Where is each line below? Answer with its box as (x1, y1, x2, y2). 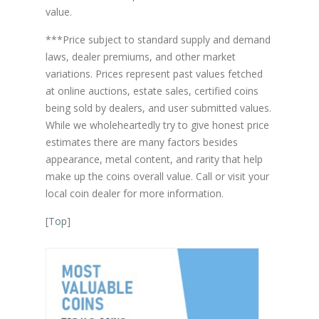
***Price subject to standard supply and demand (46, 32, 271, 46)
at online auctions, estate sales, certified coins (46, 83, 258, 98)
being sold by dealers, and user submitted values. (46, 100, 271, 115)
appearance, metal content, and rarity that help (46, 152, 263, 166)
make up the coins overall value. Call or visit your (46, 169, 269, 183)
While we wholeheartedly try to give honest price (46, 117, 269, 132)
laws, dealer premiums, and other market (46, 49, 236, 63)
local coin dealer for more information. (46, 186, 224, 200)
